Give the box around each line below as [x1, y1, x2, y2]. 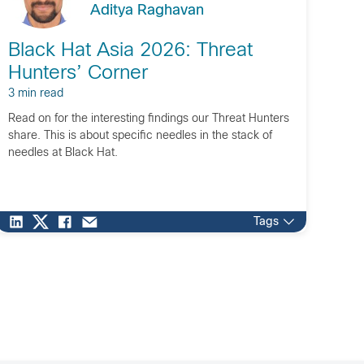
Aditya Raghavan [89, 3, 204, 18]
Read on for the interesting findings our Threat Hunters [7, 113, 289, 124]
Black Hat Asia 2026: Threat [7, 41, 253, 60]
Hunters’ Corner [7, 64, 148, 83]
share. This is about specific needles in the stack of [7, 130, 272, 141]
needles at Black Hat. [7, 147, 118, 158]
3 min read [7, 88, 63, 99]
